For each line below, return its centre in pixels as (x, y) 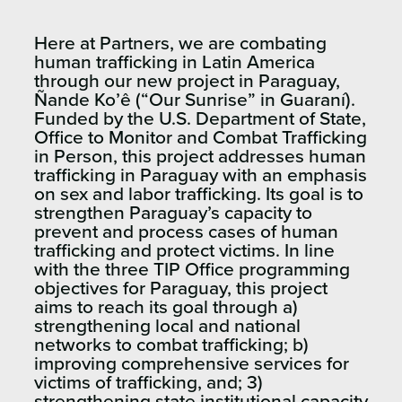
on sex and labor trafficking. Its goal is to (199, 194)
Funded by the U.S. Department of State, (200, 118)
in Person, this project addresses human (200, 156)
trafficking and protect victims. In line (184, 250)
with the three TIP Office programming (192, 269)
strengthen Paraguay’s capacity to (173, 213)
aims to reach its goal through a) (166, 307)
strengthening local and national (167, 326)
